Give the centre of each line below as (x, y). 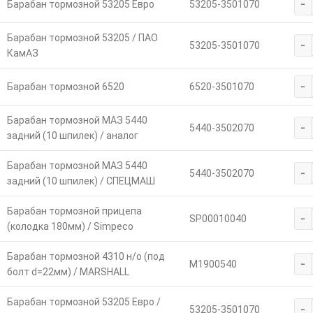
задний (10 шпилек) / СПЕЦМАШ (81, 181)
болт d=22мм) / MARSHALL (68, 271)
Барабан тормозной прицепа (74, 211)
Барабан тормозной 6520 (65, 86)
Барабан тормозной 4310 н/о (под (86, 256)
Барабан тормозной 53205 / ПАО (82, 37)
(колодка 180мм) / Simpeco (70, 226)
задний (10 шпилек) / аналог (72, 135)
